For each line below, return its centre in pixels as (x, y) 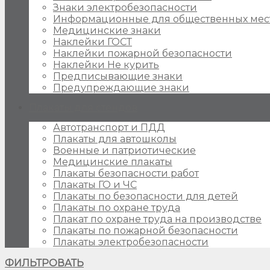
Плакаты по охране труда (117, 208)
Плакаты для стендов (83, 108)
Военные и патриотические (124, 150)
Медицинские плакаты (113, 162)
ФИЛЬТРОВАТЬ (44, 263)
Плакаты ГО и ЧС (95, 185)
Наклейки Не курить (106, 65)
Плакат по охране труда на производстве (157, 219)
